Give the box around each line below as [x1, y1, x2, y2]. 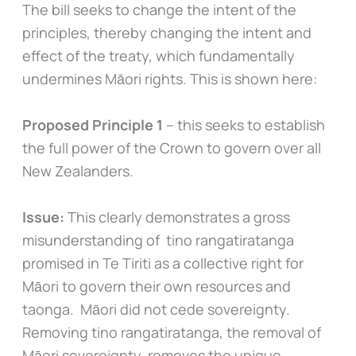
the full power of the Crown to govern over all [21, 137, 321, 157]
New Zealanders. [21, 161, 137, 180]
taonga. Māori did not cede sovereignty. [21, 299, 290, 319]
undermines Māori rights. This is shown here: [21, 69, 320, 89]
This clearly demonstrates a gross [64, 207, 290, 226]
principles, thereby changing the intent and [21, 23, 311, 43]
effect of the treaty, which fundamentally [21, 46, 295, 66]
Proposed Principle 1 [21, 114, 163, 134]
